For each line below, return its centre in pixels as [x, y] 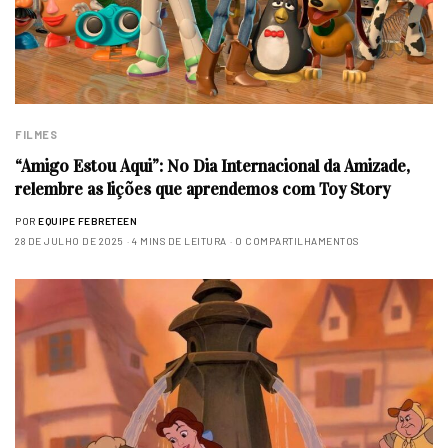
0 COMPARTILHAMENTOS [297, 241]
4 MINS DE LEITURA [179, 241]
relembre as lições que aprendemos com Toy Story [202, 190]
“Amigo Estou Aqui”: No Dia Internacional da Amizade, [212, 167]
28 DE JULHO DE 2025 [69, 241]
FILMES [36, 135]
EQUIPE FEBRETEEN [87, 221]
